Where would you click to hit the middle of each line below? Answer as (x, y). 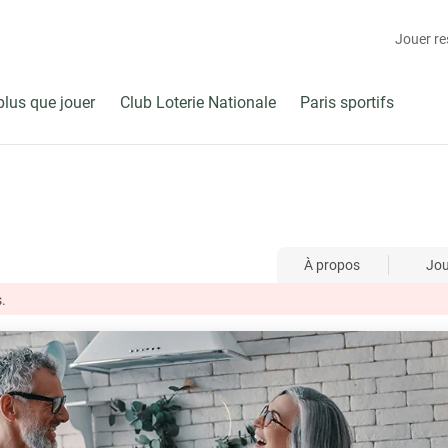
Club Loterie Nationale (198, 101)
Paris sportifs (347, 101)
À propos (332, 264)
